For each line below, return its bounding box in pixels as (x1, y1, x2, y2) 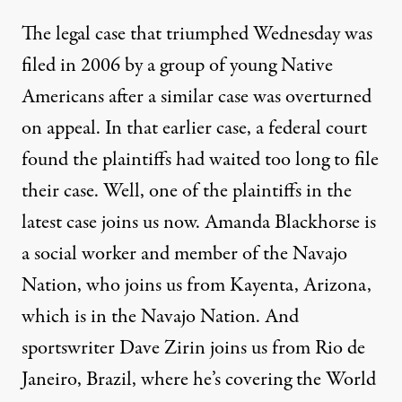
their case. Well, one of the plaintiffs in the (22, 177, 352, 205)
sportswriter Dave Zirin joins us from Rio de (22, 334, 365, 363)
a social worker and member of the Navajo (22, 240, 347, 268)
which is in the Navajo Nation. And (22, 302, 299, 331)
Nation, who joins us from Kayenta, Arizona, (22, 271, 371, 300)
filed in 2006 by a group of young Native (22, 51, 333, 80)
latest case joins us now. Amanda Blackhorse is (22, 208, 376, 237)
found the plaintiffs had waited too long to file (22, 145, 379, 174)
